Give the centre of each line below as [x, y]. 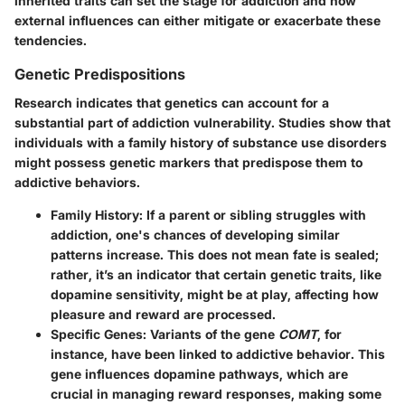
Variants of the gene [212, 334]
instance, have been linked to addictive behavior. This [218, 353]
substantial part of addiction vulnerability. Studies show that [202, 122]
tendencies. [51, 40]
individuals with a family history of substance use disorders [201, 142]
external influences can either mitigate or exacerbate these [198, 20]
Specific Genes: [99, 334]
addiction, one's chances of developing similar [195, 234]
